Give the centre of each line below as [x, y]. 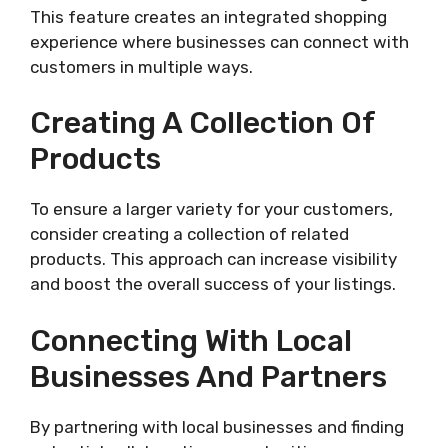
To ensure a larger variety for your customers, [211, 209]
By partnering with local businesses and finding [217, 426]
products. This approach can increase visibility [213, 259]
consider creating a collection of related [189, 234]
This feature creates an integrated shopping [208, 16]
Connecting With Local [191, 340]
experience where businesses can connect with [219, 41]
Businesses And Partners [208, 376]
